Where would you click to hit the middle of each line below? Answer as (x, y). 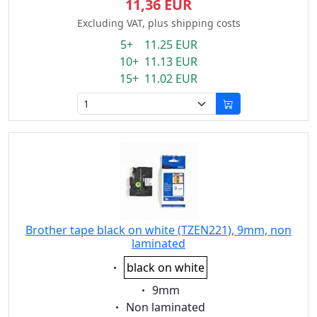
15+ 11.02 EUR (158, 79)
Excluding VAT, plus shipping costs (158, 23)
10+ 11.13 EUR (158, 62)
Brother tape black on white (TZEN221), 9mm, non (158, 230)
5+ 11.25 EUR (158, 45)
